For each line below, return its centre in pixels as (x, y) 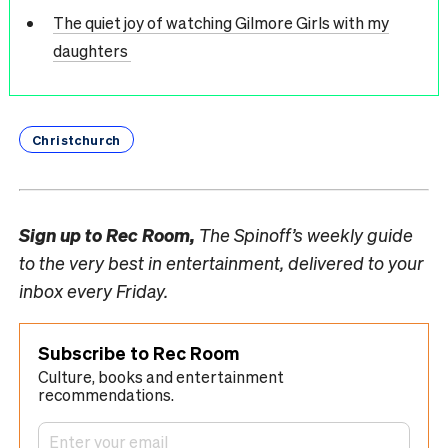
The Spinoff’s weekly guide (304, 234)
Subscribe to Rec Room (138, 352)
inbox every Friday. (93, 290)
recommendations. (106, 394)
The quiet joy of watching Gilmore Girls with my (220, 23)
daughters (91, 51)
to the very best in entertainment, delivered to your (221, 262)
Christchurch (76, 139)
